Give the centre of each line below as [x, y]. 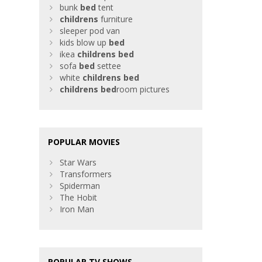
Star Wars [78, 163]
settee [108, 66]
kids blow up [85, 43]
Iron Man [77, 209]
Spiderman [80, 186]
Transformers [86, 174]
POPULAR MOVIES [84, 142]
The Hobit [79, 198]
